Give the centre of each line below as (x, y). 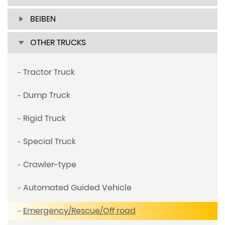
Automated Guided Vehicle (77, 188)
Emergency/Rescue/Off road (79, 211)
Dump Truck (47, 95)
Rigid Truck (44, 119)
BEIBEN (43, 19)
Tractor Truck (49, 72)
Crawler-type (50, 165)
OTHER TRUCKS (58, 43)
